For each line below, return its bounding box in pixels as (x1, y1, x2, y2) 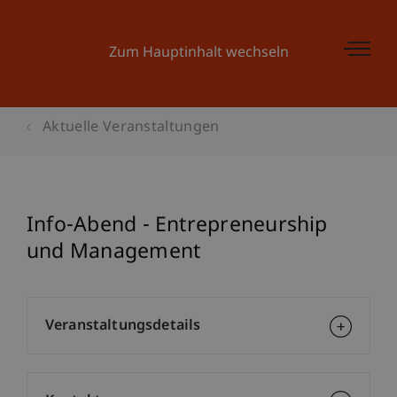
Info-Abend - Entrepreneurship (27, 213, 328, 239)
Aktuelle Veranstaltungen (43, 119, 220, 137)
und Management (27, 239, 201, 266)
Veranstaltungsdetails (45, 317, 201, 336)
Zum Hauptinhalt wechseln (108, 44, 289, 63)
